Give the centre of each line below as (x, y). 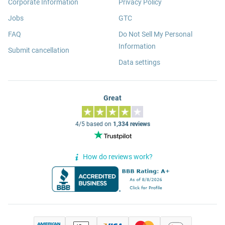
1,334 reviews (131, 124)
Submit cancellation (39, 50)
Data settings (139, 62)
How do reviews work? (118, 157)
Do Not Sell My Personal (155, 34)
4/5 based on (94, 124)
